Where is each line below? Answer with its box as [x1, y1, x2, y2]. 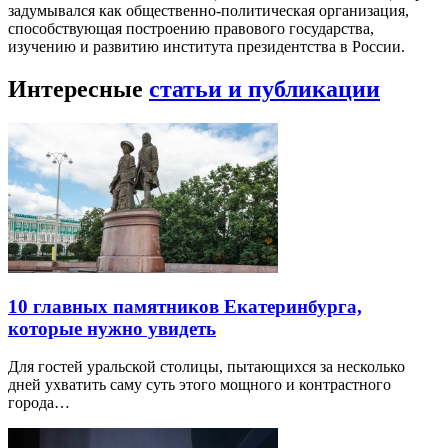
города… [8, 394, 70, 412]
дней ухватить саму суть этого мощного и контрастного [8, 376, 391, 394]
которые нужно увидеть [8, 317, 216, 339]
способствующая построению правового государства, [8, 20, 374, 38]
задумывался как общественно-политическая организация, [8, 2, 409, 20]
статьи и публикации [149, 76, 380, 102]
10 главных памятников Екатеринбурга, [8, 295, 362, 317]
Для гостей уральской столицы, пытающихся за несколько [8, 358, 405, 376]
